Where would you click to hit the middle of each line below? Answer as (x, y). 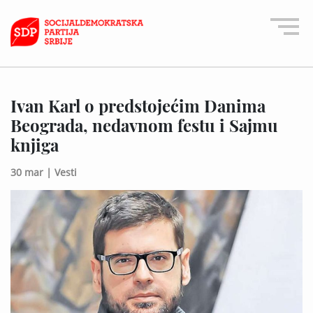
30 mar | (31, 172)
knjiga (35, 144)
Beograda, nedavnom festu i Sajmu (144, 125)
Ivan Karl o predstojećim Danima (138, 105)
